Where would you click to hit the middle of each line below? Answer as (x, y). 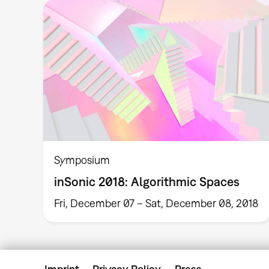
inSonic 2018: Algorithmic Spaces (147, 182)
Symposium (82, 160)
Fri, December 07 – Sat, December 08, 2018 (156, 203)
